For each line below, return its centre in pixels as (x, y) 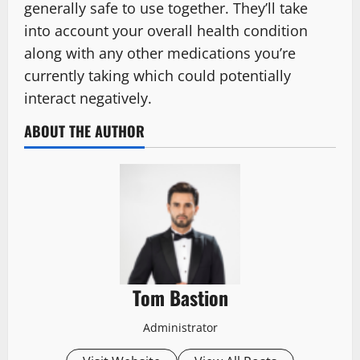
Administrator (180, 327)
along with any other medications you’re (160, 53)
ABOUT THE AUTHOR (84, 131)
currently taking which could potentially (157, 75)
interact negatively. (88, 98)
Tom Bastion (180, 297)
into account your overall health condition (166, 30)
